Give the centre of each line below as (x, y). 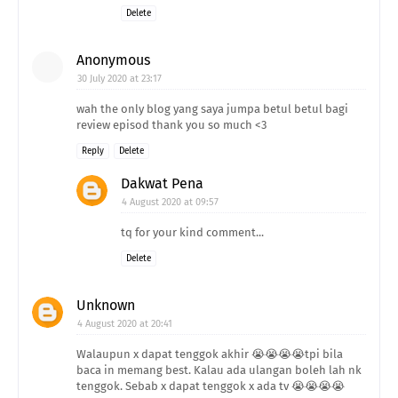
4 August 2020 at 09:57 (170, 203)
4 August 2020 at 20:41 (125, 324)
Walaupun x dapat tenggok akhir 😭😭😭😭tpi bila (210, 354)
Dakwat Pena (162, 184)
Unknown (106, 306)
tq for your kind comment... (192, 233)
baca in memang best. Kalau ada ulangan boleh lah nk (219, 370)
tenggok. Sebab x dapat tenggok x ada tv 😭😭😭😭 (211, 386)
